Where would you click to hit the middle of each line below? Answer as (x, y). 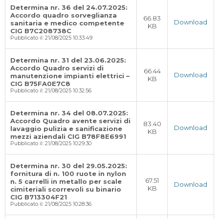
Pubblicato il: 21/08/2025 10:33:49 (51, 38)
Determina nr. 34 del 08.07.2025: (69, 113)
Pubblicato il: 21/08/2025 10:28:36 (51, 204)
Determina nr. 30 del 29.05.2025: (69, 166)
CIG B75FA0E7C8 (40, 84)
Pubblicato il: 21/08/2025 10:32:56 (51, 91)
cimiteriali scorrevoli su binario (66, 189)
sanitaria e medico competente (67, 23)
